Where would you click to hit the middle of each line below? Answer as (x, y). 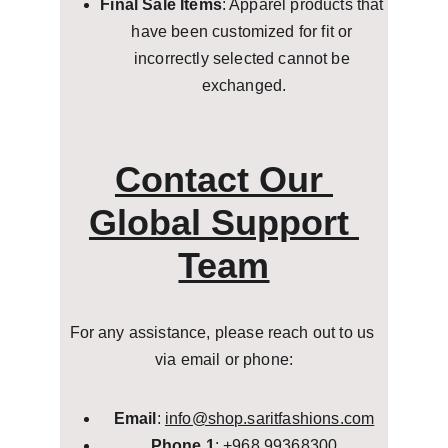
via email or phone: (223, 359)
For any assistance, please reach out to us (224, 332)
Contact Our (223, 179)
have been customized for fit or (244, 31)
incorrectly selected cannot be (244, 58)
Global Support (223, 222)
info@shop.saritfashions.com (269, 418)
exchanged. (244, 85)
